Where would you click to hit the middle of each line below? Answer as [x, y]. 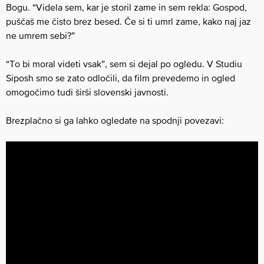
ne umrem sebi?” [40, 36]
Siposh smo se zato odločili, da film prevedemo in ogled [121, 78]
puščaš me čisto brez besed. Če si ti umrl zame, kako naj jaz [128, 22]
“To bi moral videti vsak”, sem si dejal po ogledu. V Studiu [124, 64]
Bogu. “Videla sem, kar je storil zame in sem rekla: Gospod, [126, 7]
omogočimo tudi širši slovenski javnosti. [87, 92]
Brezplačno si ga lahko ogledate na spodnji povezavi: [115, 121]
